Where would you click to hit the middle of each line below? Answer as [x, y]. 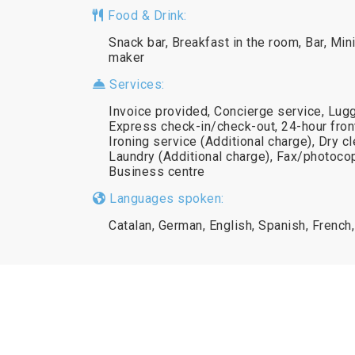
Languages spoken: [165, 198]
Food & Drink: [145, 15]
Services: [135, 84]
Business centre [157, 172]
